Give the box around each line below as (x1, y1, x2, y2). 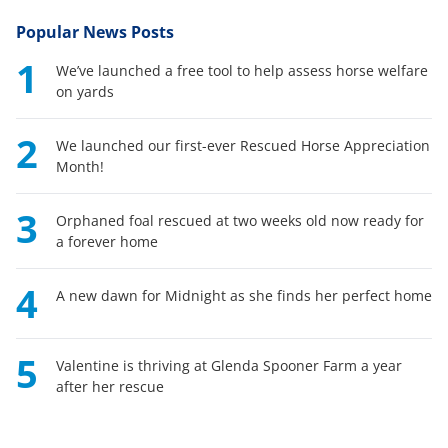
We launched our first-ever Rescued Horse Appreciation (56, 135, 430, 155)
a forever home (56, 231, 158, 251)
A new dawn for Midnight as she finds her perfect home (56, 285, 432, 305)
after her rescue (56, 376, 164, 396)
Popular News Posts (16, 20, 174, 43)
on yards (56, 81, 114, 101)
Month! (56, 156, 104, 176)
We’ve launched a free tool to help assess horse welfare (56, 60, 428, 80)
